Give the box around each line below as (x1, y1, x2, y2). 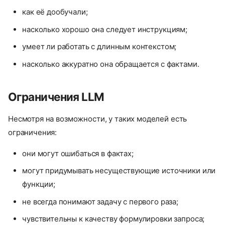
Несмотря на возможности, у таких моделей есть (8, 114, 187, 124)
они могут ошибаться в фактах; (22, 148, 134, 158)
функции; (22, 179, 55, 189)
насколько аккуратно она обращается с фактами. (22, 59, 199, 69)
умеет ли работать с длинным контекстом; (22, 42, 177, 52)
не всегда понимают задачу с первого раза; (22, 196, 178, 206)
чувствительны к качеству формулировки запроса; (22, 214, 205, 224)
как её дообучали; (22, 7, 88, 17)
